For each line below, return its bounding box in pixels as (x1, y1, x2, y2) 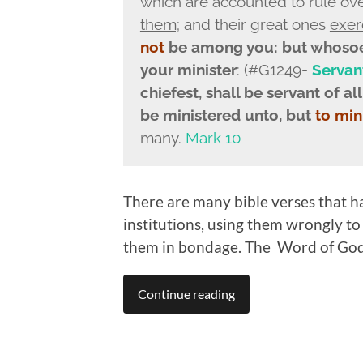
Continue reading (138, 285, 235, 301)
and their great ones (179, 15, 330, 33)
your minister (139, 60, 237, 79)
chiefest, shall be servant (139, 83, 320, 101)
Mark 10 (185, 128, 241, 147)
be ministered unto (139, 105, 279, 124)
